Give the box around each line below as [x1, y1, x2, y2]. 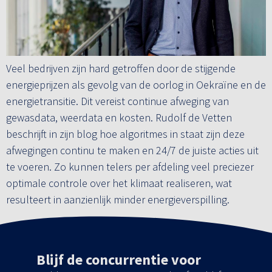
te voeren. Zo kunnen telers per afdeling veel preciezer [6, 159, 254, 174]
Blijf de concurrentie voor [36, 250, 201, 270]
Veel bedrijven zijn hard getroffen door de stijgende [6, 61, 236, 75]
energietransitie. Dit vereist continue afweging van [6, 93, 229, 108]
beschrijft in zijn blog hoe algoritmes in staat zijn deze [6, 126, 245, 141]
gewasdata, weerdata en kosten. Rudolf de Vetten [6, 110, 232, 124]
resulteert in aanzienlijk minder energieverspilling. [6, 192, 229, 206]
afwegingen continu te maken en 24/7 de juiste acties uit [6, 143, 259, 157]
